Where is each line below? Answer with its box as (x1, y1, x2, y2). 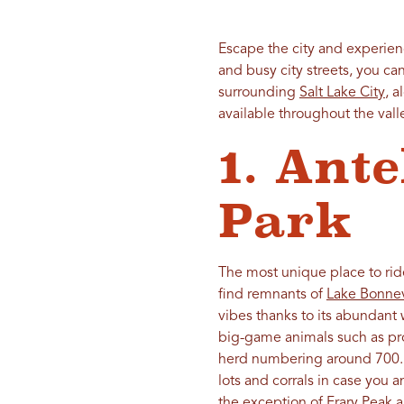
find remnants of (217, 288, 326, 303)
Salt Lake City (298, 86, 385, 101)
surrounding (217, 86, 299, 101)
